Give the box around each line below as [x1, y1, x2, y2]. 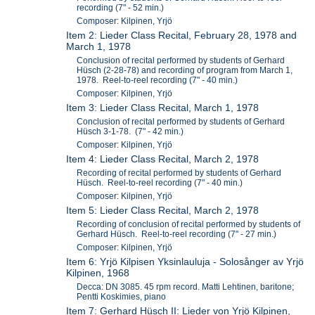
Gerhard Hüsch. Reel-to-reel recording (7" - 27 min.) [77, 229, 277, 239]
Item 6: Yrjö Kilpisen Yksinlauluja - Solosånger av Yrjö [66, 255, 304, 267]
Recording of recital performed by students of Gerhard [77, 167, 282, 178]
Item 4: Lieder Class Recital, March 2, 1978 [66, 153, 259, 165]
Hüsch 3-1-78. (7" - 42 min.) [77, 126, 184, 136]
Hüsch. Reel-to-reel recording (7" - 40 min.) [77, 177, 243, 188]
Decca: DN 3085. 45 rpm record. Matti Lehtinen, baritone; [77, 281, 295, 292]
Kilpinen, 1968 [66, 266, 130, 278]
